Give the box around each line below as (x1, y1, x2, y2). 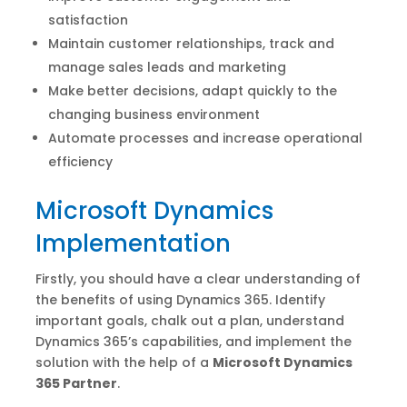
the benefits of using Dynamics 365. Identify (35, 290, 325, 309)
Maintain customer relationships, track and (47, 34, 334, 53)
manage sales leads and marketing (47, 57, 286, 76)
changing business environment (47, 104, 260, 124)
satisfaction (47, 10, 128, 29)
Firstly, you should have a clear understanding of (35, 269, 361, 288)
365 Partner (35, 373, 117, 392)
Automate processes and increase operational (47, 128, 362, 147)
